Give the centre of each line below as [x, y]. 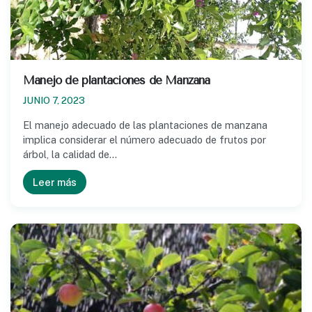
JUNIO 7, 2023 [54, 100]
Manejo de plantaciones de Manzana [117, 80]
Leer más [55, 182]
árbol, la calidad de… [70, 154]
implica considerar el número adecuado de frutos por [145, 139]
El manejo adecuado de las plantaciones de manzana [145, 125]
